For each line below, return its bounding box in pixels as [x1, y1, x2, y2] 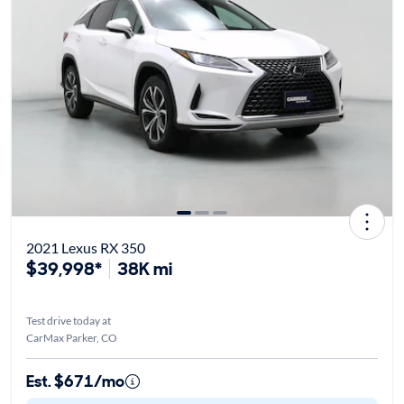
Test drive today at [25, 313, 111, 327]
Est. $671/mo [25, 370, 124, 392]
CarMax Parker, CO [25, 330, 117, 344]
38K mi [116, 256, 172, 280]
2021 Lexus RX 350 [25, 238, 145, 256]
